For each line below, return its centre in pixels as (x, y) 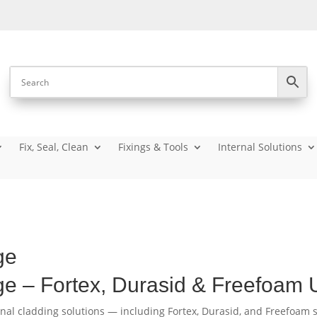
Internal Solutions (260, 147)
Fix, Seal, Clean (54, 147)
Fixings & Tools (154, 147)
